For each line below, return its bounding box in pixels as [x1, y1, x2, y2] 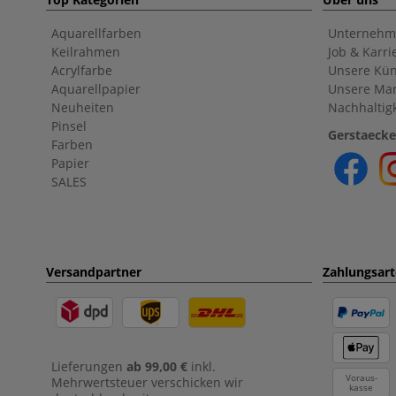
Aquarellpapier [51, 80, 141, 97]
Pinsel [51, 118, 87, 134]
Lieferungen [51, 358, 123, 375]
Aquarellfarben [51, 25, 141, 42]
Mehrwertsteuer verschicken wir [51, 374, 243, 391]
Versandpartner [46, 263, 141, 280]
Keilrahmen [51, 43, 120, 60]
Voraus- [345, 371, 377, 384]
